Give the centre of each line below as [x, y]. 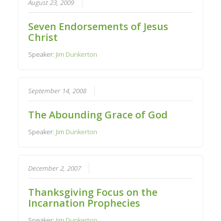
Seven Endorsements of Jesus [98, 26]
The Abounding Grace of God [98, 114]
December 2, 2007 [55, 168]
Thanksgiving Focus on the [93, 192]
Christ [43, 37]
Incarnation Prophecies [84, 203]
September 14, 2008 [57, 91]
